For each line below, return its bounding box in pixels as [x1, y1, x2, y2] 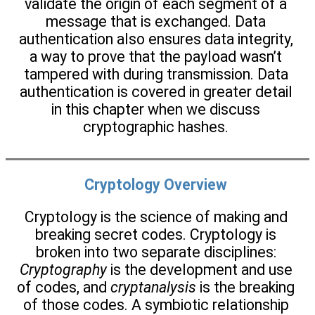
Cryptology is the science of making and [24, 208, 288, 226]
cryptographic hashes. [83, 118, 229, 136]
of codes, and [17, 278, 110, 297]
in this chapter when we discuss [51, 101, 260, 119]
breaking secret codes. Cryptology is [35, 226, 276, 244]
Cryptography [19, 261, 107, 279]
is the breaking [196, 278, 295, 297]
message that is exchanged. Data [46, 13, 266, 31]
